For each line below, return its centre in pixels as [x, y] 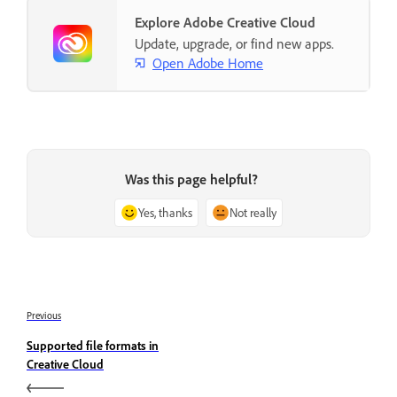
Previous [44, 316]
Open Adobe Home [208, 62]
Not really [253, 213]
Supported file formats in [93, 346]
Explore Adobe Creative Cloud [225, 22]
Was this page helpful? [191, 179]
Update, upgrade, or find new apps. [234, 43]
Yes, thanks [165, 213]
